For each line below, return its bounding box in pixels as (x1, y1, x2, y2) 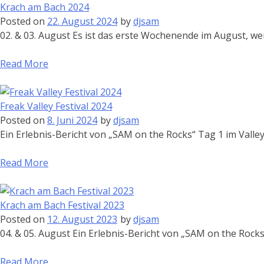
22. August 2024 (47, 15, 117, 28)
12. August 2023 (47, 213, 117, 226)
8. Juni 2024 (47, 114, 97, 127)
